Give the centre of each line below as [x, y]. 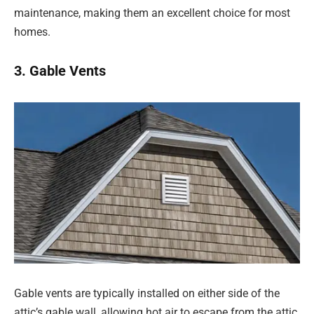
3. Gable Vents [60, 71]
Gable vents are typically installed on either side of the [147, 294]
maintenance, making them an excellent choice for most [152, 13]
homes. [32, 32]
